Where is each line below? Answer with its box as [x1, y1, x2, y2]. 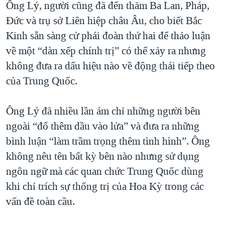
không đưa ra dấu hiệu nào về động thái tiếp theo [6, 59, 215, 73]
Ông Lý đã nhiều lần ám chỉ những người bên [6, 104, 200, 119]
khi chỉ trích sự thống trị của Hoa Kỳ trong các [6, 179, 204, 194]
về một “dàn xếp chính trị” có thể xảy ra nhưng [6, 44, 206, 58]
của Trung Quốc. [6, 74, 77, 88]
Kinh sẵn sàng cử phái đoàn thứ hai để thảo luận [6, 29, 210, 43]
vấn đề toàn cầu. [6, 194, 75, 209]
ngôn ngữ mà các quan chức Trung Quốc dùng [6, 164, 203, 179]
